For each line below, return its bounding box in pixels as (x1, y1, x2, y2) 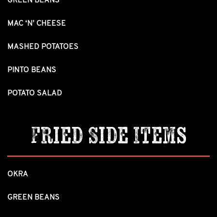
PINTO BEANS (7, 66, 56, 74)
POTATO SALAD (7, 89, 62, 97)
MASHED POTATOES (7, 43, 78, 51)
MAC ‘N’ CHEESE (7, 19, 66, 28)
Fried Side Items (30, 120, 187, 149)
